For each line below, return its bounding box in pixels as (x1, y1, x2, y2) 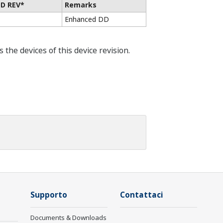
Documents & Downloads (30, 213, 107, 222)
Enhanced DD (64, 14, 109, 24)
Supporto (30, 190, 67, 200)
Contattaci (120, 190, 163, 200)
